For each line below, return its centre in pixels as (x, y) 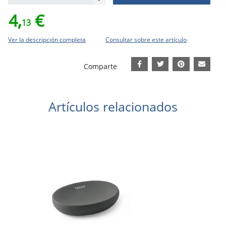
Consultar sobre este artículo (146, 39)
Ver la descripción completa (47, 39)
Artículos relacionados (113, 107)
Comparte (100, 66)
